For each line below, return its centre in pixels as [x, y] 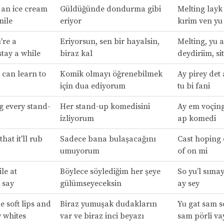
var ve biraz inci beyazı [102, 216]
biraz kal [76, 54]
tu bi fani [193, 86]
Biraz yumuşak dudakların [108, 204]
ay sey [188, 184]
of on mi [192, 151]
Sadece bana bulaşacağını [108, 139]
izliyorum [77, 119]
